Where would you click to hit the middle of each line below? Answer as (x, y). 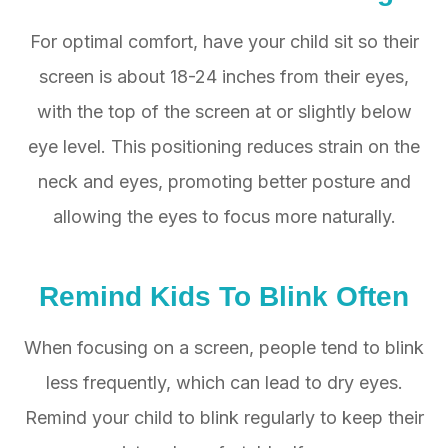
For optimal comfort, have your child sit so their (224, 42)
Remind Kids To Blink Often (224, 296)
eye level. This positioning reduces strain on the (224, 147)
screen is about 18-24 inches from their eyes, (224, 77)
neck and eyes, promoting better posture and (224, 182)
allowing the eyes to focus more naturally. (224, 217)
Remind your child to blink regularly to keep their (224, 418)
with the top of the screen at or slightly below (224, 112)
